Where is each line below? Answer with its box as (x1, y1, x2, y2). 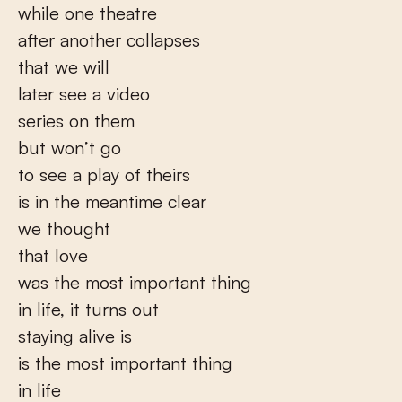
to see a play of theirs (18, 163, 190, 186)
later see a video (18, 83, 150, 105)
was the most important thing (18, 271, 251, 293)
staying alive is (18, 325, 132, 347)
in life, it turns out (18, 298, 159, 320)
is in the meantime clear (18, 190, 206, 213)
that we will (18, 56, 109, 78)
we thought (18, 217, 110, 240)
